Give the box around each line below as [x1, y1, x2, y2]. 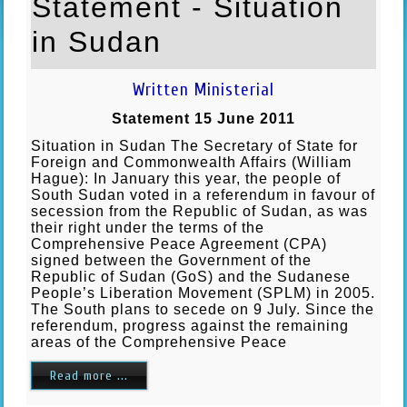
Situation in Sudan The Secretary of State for [31, 137, 359, 154]
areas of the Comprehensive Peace [31, 333, 288, 350]
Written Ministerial [133, 79, 274, 100]
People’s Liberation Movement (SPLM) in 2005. [31, 284, 376, 301]
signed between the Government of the [31, 252, 313, 268]
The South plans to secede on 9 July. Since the [31, 301, 375, 317]
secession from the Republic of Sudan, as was [31, 203, 369, 219]
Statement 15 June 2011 [112, 110, 295, 126]
